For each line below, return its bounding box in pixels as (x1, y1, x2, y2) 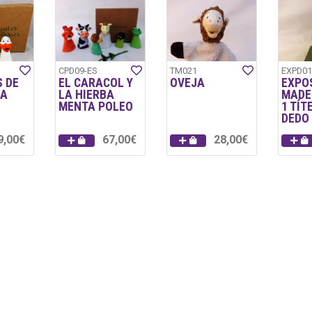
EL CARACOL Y (58, 76, 134, 91)
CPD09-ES (58, 65, 97, 77)
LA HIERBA (58, 88, 115, 102)
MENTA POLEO (58, 100, 134, 114)
